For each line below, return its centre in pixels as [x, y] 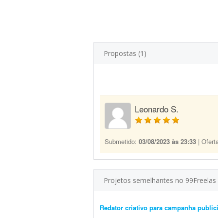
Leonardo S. [157, 109]
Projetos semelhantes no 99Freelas [160, 180]
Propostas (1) [125, 53]
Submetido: [122, 141]
